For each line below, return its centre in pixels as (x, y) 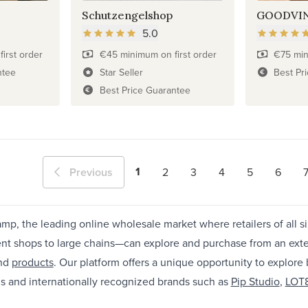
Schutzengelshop (128, 15)
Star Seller (121, 72)
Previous (91, 172)
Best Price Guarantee (145, 90)
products (32, 262)
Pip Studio (255, 281)
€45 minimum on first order (158, 54)
